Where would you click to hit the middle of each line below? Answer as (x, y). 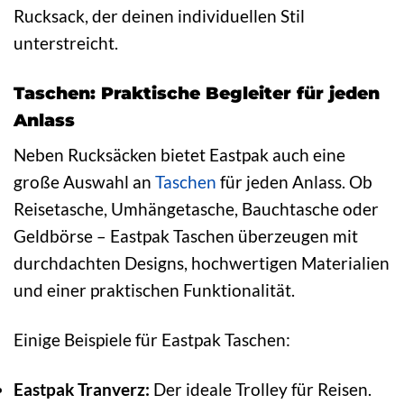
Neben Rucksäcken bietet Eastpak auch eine (179, 155)
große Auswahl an (84, 182)
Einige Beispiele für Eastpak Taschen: (152, 340)
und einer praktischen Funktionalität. (154, 290)
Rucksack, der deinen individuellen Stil (159, 15)
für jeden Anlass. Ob (294, 182)
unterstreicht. (66, 42)
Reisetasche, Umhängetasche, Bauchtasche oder (196, 209)
